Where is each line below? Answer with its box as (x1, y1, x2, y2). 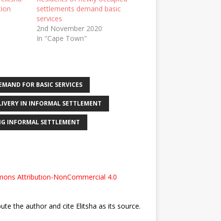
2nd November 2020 (36, 24, 102, 33)
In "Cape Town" (36, 34, 87, 43)
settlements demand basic (36, 4, 121, 13)
